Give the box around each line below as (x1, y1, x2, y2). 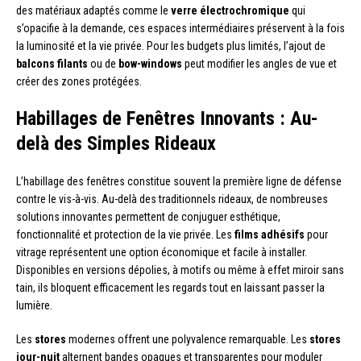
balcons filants (16, 56, 88, 70)
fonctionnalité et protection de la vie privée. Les (16, 227, 234, 241)
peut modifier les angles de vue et (182, 56, 337, 70)
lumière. (16, 298, 52, 312)
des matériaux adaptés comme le (16, 3, 171, 17)
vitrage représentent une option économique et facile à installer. (16, 245, 307, 259)
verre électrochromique (171, 3, 289, 17)
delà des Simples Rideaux (16, 131, 216, 155)
